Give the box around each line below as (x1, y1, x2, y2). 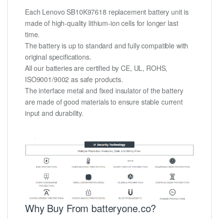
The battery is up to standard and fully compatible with (25, 41, 189, 51)
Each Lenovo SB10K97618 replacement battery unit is (25, 7, 189, 17)
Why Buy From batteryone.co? (25, 200, 156, 215)
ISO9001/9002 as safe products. (25, 74, 123, 85)
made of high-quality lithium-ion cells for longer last (25, 18, 178, 28)
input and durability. (25, 108, 84, 118)
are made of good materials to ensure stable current (25, 97, 183, 107)
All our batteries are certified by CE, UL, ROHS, (25, 63, 168, 73)
